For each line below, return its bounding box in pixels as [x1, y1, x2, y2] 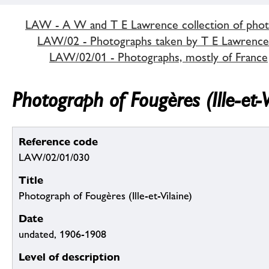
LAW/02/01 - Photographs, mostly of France [49, 49, 268, 64]
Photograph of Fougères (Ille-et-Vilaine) [19, 190, 192, 202]
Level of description [19, 250, 120, 264]
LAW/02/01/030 [19, 151, 89, 164]
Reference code [19, 135, 98, 148]
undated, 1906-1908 [19, 228, 106, 241]
